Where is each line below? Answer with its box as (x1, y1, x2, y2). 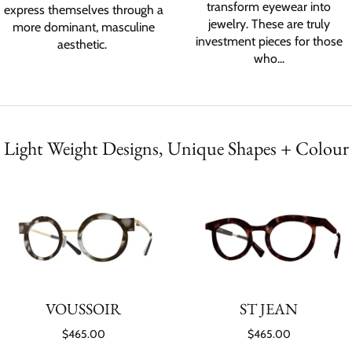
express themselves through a (3, 2, 163, 17)
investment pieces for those (195, 33, 343, 49)
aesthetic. (57, 36, 110, 52)
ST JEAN (240, 299, 298, 320)
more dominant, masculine (12, 19, 155, 35)
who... (253, 50, 284, 66)
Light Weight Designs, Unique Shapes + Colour (3, 135, 349, 160)
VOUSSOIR (46, 299, 121, 320)
